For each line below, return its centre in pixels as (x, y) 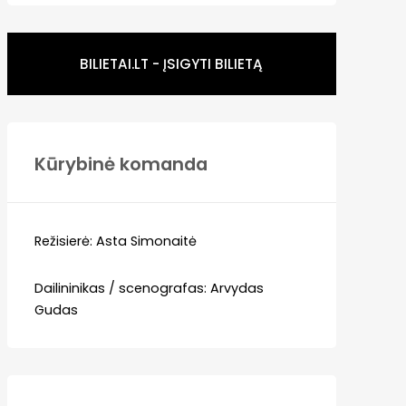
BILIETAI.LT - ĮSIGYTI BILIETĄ (172, 63)
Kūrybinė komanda (121, 164)
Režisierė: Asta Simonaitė (115, 241)
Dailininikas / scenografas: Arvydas (149, 288)
